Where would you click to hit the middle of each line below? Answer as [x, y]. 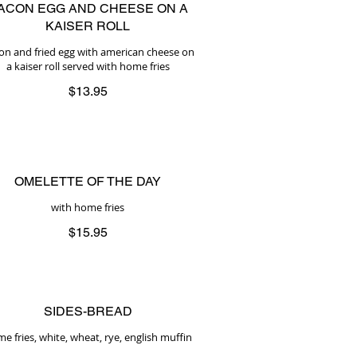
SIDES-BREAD [88, 311]
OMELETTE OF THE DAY [88, 181]
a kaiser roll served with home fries [88, 66]
